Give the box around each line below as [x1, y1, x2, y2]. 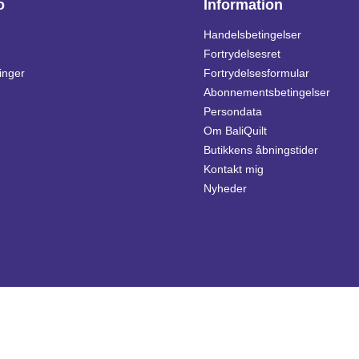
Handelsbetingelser [204, 28, 301, 41]
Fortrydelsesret [204, 47, 280, 60]
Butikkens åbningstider [204, 143, 318, 156]
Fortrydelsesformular [204, 67, 309, 79]
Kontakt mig [204, 163, 264, 175]
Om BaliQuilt [204, 124, 267, 137]
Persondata [204, 105, 262, 118]
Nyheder [204, 182, 247, 195]
